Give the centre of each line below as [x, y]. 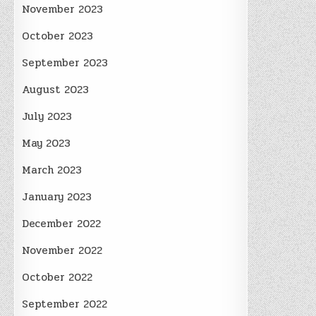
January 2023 [57, 197]
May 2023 [47, 143]
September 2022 [65, 304]
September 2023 [65, 63]
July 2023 [47, 116]
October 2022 [57, 277]
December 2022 [62, 224]
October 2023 [58, 36]
